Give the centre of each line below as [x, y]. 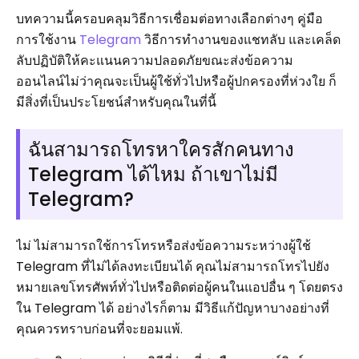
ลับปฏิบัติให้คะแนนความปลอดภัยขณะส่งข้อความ [155, 61]
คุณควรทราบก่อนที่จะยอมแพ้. [99, 329]
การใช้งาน [48, 40]
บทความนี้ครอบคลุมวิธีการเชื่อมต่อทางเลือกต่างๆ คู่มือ [169, 19]
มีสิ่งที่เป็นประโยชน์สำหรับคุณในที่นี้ [116, 102]
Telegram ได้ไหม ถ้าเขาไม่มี [153, 174]
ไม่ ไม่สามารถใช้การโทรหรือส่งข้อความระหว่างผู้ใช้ [163, 246]
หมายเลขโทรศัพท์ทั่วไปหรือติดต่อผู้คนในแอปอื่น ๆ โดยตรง [179, 287]
